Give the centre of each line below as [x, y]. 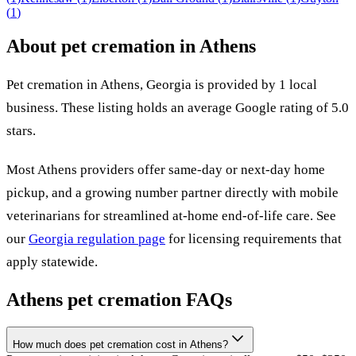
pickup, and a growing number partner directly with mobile [172, 192]
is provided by [235, 84]
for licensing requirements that [255, 238]
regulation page [120, 238]
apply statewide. [52, 261]
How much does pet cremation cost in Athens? [120, 344]
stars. [21, 130]
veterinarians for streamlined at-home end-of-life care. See [171, 215]
